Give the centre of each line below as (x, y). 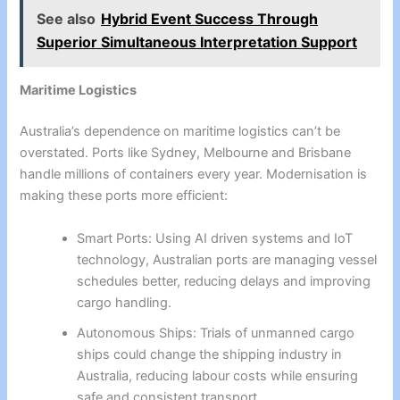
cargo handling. (125, 302)
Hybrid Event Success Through (210, 19)
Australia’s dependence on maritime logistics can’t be (180, 132)
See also (67, 19)
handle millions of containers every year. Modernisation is (194, 175)
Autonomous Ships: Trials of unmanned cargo (216, 333)
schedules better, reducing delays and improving (224, 281)
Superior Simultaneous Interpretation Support (197, 42)
